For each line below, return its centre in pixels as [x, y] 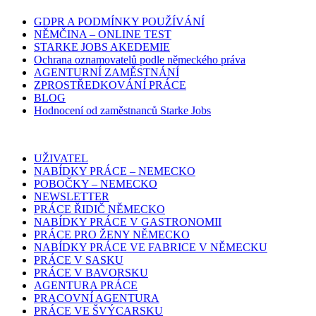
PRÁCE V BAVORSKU [91, 273]
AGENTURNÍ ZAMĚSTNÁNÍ [107, 73]
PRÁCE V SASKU [79, 260]
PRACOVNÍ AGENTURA [97, 298]
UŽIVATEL [61, 159]
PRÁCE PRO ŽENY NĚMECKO [112, 235]
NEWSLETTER [72, 197]
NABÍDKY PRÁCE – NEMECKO [115, 171]
